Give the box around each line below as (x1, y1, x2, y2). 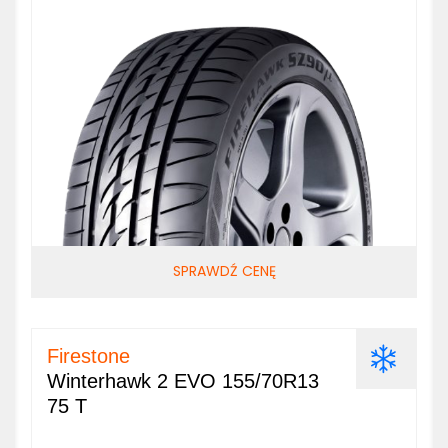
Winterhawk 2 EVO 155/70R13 (47, 370, 319, 392)
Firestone (47, 345, 130, 367)
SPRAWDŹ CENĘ (172, 261, 276, 281)
